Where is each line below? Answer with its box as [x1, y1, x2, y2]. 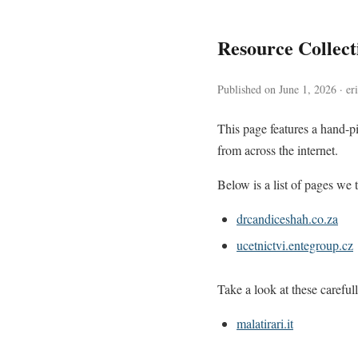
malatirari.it [237, 315, 293, 332]
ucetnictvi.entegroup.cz [237, 237, 353, 253]
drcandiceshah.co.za [237, 210, 338, 227]
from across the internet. [217, 141, 338, 158]
